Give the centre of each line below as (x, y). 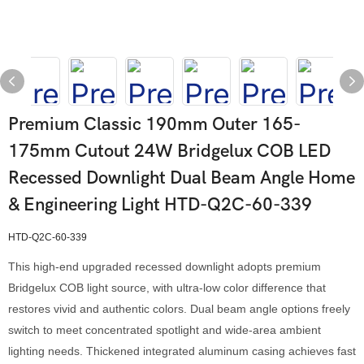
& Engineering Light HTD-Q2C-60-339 (160, 205)
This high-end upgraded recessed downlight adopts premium (165, 266)
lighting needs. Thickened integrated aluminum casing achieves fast (182, 351)
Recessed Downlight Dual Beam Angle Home (182, 178)
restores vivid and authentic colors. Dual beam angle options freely (179, 309)
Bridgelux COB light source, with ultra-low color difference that (167, 288)
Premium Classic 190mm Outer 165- (154, 124)
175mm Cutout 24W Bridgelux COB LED (169, 151)
